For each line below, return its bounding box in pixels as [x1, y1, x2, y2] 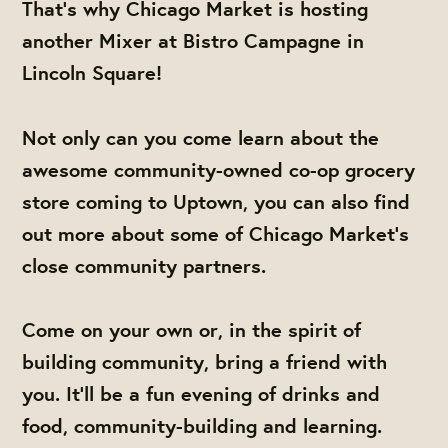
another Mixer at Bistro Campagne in [22, 27, 365, 55]
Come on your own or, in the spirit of [22, 316, 362, 344]
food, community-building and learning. [22, 412, 383, 440]
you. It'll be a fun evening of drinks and [22, 380, 381, 408]
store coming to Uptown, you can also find [22, 187, 411, 215]
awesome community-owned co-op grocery [22, 155, 416, 183]
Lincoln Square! [22, 59, 163, 87]
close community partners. [22, 251, 267, 279]
